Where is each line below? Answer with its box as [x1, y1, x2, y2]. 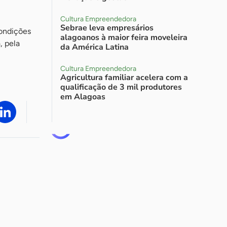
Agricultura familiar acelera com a [60, 72, 188, 83]
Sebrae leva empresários [60, 22, 154, 33]
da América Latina [60, 42, 129, 53]
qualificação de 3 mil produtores [60, 82, 182, 93]
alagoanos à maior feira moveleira [60, 32, 187, 43]
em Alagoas [60, 91, 105, 102]
